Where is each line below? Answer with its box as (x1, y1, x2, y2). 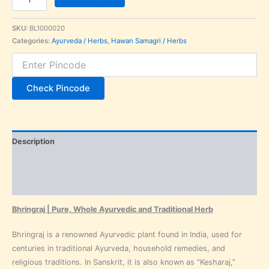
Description (11, 136, 55, 146)
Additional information (11, 158, 95, 168)
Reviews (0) (11, 180, 56, 189)
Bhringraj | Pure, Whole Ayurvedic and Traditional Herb (11, 205, 213, 214)
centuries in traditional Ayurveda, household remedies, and (11, 244, 225, 253)
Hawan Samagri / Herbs (110, 37, 187, 46)
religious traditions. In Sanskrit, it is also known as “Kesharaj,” (11, 258, 235, 267)
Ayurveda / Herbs (51, 37, 107, 46)
